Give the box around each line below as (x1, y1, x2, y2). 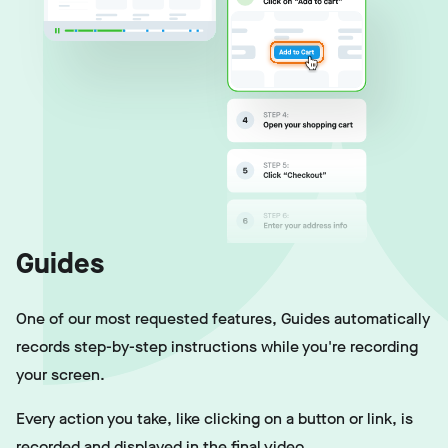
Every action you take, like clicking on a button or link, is (16, 407, 413, 429)
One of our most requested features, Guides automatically (16, 307, 430, 329)
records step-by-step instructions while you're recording (16, 335, 418, 357)
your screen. (16, 363, 105, 385)
